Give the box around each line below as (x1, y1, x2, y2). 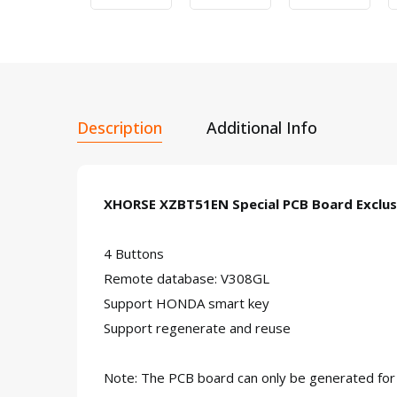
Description (77, 117, 162, 138)
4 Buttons (104, 245, 164, 262)
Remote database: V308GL (104, 269, 273, 287)
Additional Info (206, 117, 317, 138)
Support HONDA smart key (104, 294, 269, 312)
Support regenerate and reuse (104, 319, 291, 337)
